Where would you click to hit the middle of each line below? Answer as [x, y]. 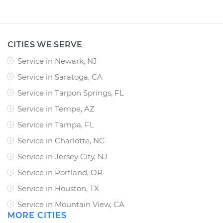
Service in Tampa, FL [56, 125]
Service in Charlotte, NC [61, 141]
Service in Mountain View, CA [71, 204]
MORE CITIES [37, 215]
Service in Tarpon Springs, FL [71, 93]
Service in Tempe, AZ [56, 109]
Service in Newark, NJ [57, 61]
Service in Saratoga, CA [60, 77]
